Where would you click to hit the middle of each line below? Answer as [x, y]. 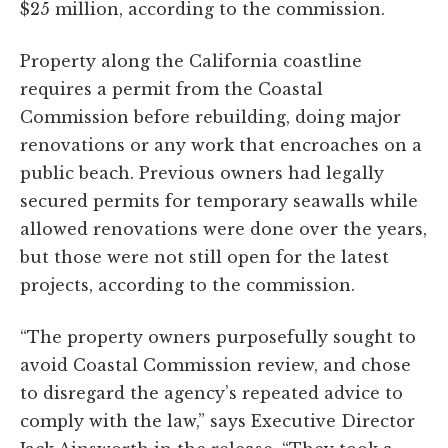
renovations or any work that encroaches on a [221, 144]
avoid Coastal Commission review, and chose [215, 364]
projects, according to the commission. [187, 284]
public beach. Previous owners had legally [202, 172]
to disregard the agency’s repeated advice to [211, 392]
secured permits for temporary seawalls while [219, 200]
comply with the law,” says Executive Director [217, 420]
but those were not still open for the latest [204, 256]
